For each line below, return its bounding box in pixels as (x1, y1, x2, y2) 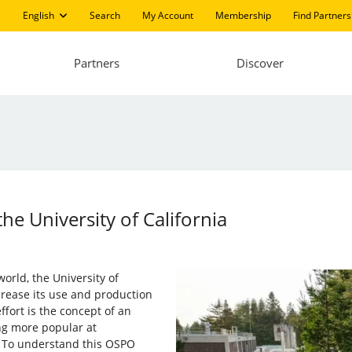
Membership (214, 9, 271, 22)
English (22, 9, 54, 22)
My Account (141, 9, 193, 22)
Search (89, 9, 120, 22)
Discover (236, 55, 284, 71)
